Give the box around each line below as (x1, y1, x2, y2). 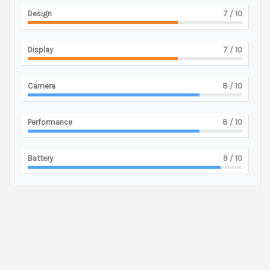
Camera (28, 81, 55, 90)
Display (28, 45, 53, 54)
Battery (28, 153, 53, 163)
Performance (28, 117, 72, 127)
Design (28, 8, 52, 18)
